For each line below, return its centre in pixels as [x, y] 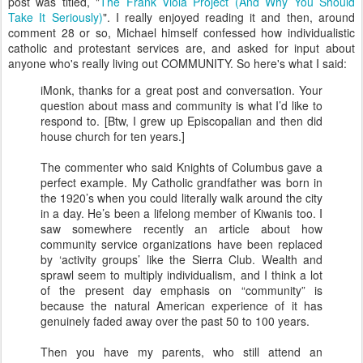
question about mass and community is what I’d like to [181, 105]
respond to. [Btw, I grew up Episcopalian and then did [181, 121]
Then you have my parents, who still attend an [181, 352]
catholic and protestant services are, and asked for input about [181, 48]
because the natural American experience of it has [181, 305]
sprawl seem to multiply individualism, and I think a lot [181, 275]
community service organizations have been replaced [181, 244]
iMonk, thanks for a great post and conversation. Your [181, 90]
